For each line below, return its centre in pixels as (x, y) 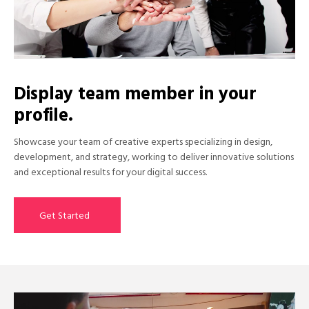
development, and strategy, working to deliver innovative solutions (154, 159)
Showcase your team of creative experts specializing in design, (143, 143)
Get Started (65, 217)
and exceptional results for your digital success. (110, 174)
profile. (43, 118)
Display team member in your (135, 97)
